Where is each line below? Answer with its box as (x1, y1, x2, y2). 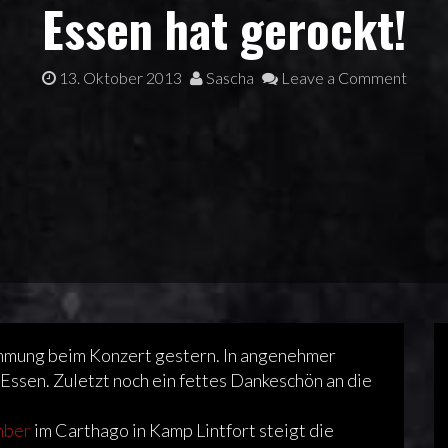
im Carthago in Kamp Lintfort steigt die (34, 419, 334, 441)
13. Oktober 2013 (58, 68, 182, 87)
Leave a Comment (277, 68, 407, 87)
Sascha (202, 68, 254, 87)
